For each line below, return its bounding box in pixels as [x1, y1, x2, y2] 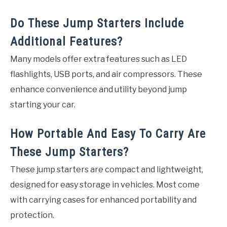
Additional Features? [10, 34, 123, 49]
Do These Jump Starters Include [10, 16, 184, 31]
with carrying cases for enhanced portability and [10, 195, 197, 205]
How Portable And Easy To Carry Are [10, 127, 206, 141]
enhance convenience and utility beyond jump [10, 85, 187, 95]
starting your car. [10, 100, 75, 110]
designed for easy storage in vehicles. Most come [10, 180, 200, 190]
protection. [10, 210, 54, 220]
